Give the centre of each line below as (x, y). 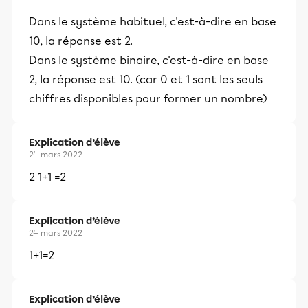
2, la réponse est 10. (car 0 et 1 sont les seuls (146, 79)
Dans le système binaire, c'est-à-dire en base (149, 60)
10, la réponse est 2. (81, 41)
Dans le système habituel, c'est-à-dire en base (153, 22)
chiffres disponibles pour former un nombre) (148, 99)
